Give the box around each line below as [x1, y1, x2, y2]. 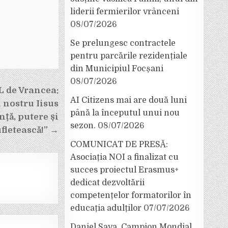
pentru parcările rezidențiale [70, 51, 187, 61]
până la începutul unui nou [70, 108, 180, 118]
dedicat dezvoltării [70, 178, 145, 187]
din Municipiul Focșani [70, 64, 163, 73]
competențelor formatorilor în [70, 191, 191, 200]
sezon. [70, 121, 96, 130]
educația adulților [70, 204, 141, 213]
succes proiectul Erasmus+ [70, 165, 179, 175]
